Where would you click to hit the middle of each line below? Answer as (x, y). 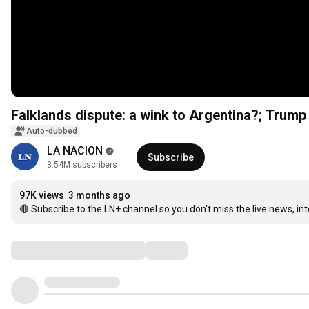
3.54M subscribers (82, 165)
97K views (42, 196)
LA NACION (75, 151)
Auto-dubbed (52, 131)
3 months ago (99, 196)
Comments (45, 250)
